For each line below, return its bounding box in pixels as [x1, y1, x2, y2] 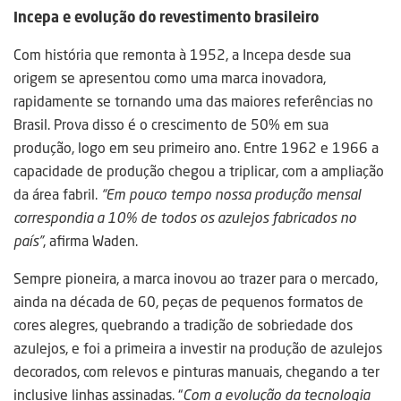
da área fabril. [13, 184, 101, 205]
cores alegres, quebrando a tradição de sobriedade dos [13, 315, 353, 336]
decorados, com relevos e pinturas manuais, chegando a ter [13, 362, 380, 382]
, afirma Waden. [43, 231, 138, 252]
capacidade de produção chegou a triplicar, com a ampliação [13, 161, 384, 182]
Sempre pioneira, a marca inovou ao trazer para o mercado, [13, 269, 378, 289]
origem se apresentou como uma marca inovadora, [13, 68, 326, 89]
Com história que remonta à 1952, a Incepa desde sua [13, 45, 351, 65]
